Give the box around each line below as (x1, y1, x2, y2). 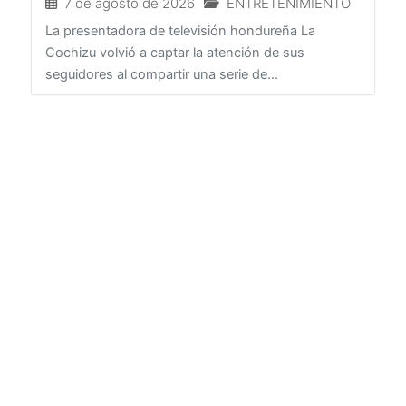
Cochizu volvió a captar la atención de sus (45, 63, 304, 80)
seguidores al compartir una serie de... (45, 84, 278, 101)
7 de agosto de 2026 (64, 13, 195, 31)
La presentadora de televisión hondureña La (45, 41, 315, 58)
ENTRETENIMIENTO (227, 13, 351, 31)
